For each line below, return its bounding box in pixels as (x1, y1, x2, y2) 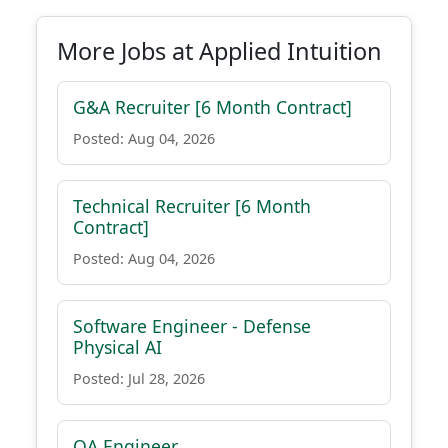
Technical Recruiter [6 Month (73, 194, 311, 218)
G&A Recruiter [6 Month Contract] (73, 95, 352, 119)
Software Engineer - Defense (73, 314, 311, 338)
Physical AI (73, 335, 162, 359)
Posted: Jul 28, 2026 (73, 369, 205, 388)
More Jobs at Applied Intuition (57, 35, 382, 67)
